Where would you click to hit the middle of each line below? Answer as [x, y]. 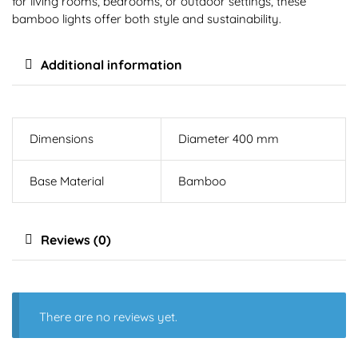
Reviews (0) [76, 240]
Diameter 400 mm [229, 138]
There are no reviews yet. [108, 316]
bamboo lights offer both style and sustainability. [147, 18]
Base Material [67, 181]
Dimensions [62, 138]
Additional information [111, 64]
